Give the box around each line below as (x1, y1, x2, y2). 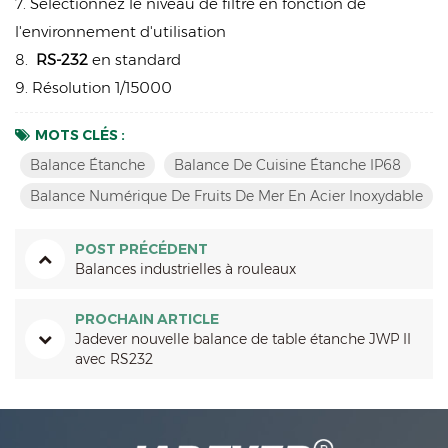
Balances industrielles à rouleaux (75, 260, 296, 279)
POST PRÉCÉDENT (75, 240, 208, 259)
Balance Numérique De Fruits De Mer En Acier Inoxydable (30, 187, 423, 206)
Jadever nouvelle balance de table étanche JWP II (75, 330, 411, 349)
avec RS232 (75, 350, 153, 369)
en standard (88, 50, 181, 70)
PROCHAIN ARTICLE (75, 310, 219, 329)
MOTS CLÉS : (35, 126, 125, 145)
